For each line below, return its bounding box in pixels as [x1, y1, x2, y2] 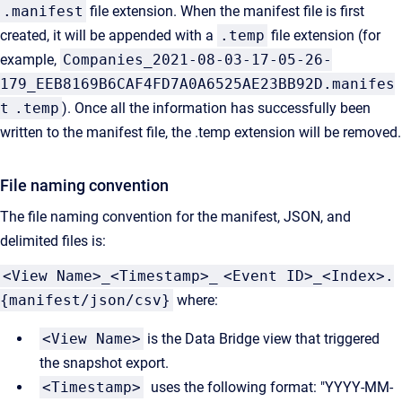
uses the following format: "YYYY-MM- [144, 379, 393, 396]
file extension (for [267, 27, 380, 44]
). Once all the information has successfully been [62, 100, 371, 117]
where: [177, 292, 218, 309]
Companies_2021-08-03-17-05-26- [63, 51, 332, 68]
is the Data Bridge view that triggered [147, 330, 380, 347]
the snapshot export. [39, 354, 169, 371]
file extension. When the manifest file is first [86, 3, 364, 20]
